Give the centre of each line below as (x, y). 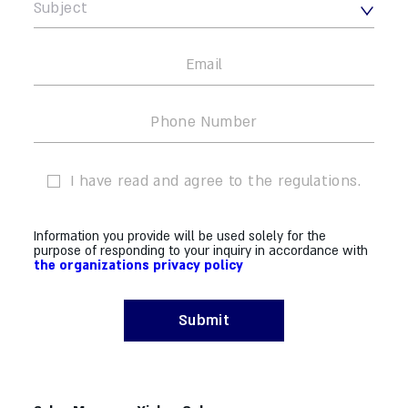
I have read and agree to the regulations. (215, 181)
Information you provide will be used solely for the (179, 236)
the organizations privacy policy (138, 265)
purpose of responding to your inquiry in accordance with (200, 250)
